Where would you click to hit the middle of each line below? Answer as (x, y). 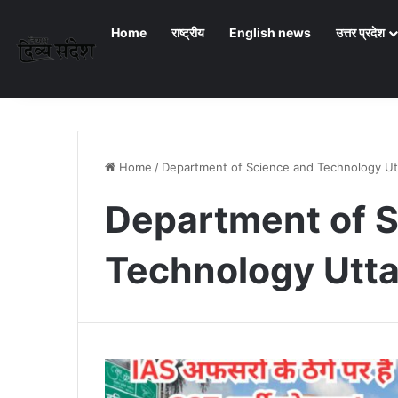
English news (270, 32)
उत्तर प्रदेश (360, 32)
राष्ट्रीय (188, 32)
